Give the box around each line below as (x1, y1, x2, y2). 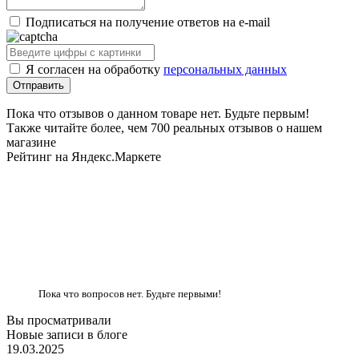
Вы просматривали (6, 313, 111, 327)
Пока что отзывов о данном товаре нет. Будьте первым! (6, 106, 309, 120)
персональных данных (163, 62, 287, 76)
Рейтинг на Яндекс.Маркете (6, 149, 161, 163)
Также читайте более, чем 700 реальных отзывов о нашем (6, 120, 322, 135)
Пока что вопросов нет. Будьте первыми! (38, 287, 221, 300)
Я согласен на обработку (26, 62, 163, 76)
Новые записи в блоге (6, 327, 127, 341)
